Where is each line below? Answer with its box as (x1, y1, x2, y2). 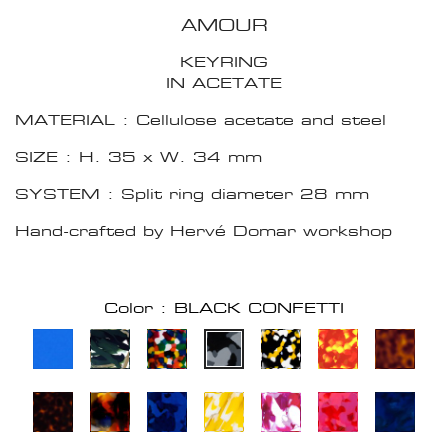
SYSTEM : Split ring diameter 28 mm (15, 184, 369, 204)
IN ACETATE (166, 73, 282, 93)
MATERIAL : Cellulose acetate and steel (15, 110, 386, 130)
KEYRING (180, 52, 268, 72)
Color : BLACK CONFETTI (104, 298, 344, 318)
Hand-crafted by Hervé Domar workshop (15, 221, 392, 241)
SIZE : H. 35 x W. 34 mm (15, 147, 262, 167)
